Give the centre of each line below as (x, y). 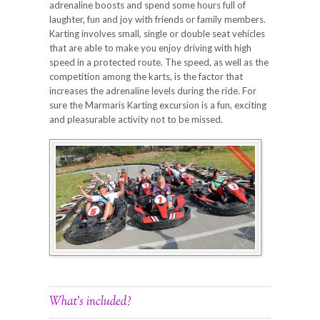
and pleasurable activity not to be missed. (136, 119)
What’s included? (90, 302)
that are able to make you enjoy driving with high (150, 47)
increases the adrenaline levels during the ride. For (153, 90)
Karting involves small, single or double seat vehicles (157, 33)
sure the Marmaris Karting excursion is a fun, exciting (158, 105)
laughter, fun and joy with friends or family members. (157, 19)
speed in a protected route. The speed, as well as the (159, 62)
